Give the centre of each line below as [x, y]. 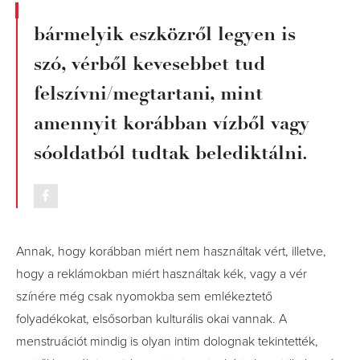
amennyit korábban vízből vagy [172, 123]
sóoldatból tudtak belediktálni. [176, 153]
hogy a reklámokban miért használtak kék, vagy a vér [162, 274]
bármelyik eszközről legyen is [165, 34]
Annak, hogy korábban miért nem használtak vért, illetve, [171, 252]
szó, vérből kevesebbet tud [149, 63]
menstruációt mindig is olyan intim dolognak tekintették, [167, 342]
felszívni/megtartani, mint [148, 93]
